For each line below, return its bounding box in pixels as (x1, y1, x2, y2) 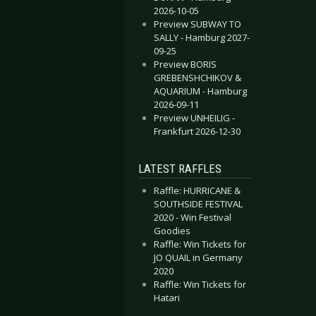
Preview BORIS (154, 58, 217, 71)
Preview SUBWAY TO (154, 18, 241, 30)
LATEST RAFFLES (138, 162, 221, 176)
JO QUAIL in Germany (154, 251, 243, 264)
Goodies (154, 224, 190, 237)
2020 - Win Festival (154, 211, 231, 224)
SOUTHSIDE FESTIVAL (154, 197, 243, 210)
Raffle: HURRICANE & (154, 184, 241, 197)
